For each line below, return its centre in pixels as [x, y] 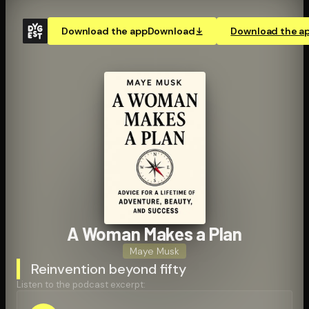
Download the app [104, 31]
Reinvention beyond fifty [109, 269]
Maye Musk [154, 251]
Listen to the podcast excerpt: [81, 284]
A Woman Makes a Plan [154, 233]
